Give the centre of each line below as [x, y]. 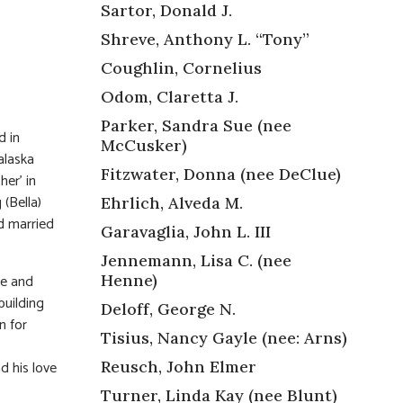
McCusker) [144, 145]
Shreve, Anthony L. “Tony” [205, 39]
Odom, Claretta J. [170, 96]
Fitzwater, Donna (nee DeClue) [221, 174]
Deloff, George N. [168, 309]
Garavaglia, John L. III [186, 231]
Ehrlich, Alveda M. [172, 202]
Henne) [131, 280]
